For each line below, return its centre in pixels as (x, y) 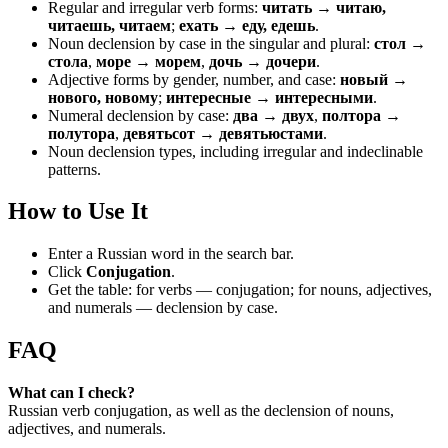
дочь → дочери (262, 61)
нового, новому (103, 97)
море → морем (148, 61)
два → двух (273, 115)
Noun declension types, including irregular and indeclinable (235, 151)
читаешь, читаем (109, 25)
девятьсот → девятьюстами (223, 133)
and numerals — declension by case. (163, 308)
